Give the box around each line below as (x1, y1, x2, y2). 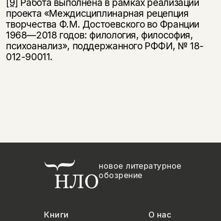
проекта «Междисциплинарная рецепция (5, 7, 189, 20)
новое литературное (99, 161, 182, 171)
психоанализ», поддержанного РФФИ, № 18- (5, 40, 204, 52)
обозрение (99, 170, 143, 180)
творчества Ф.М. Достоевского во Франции (5, 18, 200, 31)
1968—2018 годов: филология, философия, (5, 29, 193, 41)
